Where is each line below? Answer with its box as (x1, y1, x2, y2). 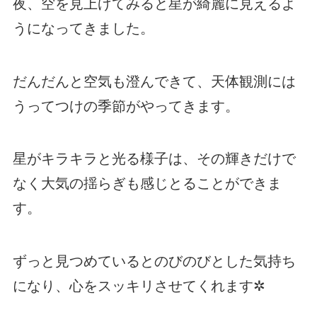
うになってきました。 (12, 21, 154, 37)
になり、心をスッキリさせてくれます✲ (12, 277, 265, 294)
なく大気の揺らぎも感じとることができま (12, 175, 282, 192)
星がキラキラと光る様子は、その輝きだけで (12, 151, 296, 167)
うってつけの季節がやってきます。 (12, 98, 239, 114)
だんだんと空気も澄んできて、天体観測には (12, 73, 296, 89)
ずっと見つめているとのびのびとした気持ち (12, 253, 296, 269)
